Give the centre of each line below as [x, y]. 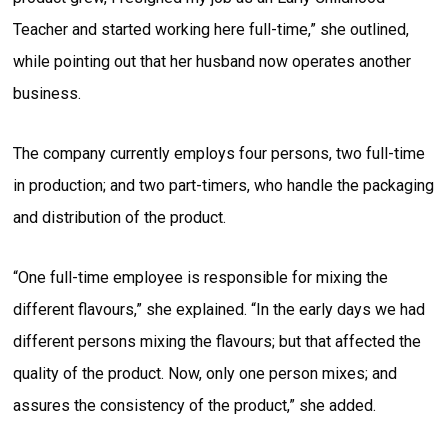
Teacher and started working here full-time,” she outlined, [211, 29]
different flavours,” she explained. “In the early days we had [219, 309]
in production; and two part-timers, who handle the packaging [224, 185]
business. [47, 93]
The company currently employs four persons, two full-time [219, 153]
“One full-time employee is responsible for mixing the [201, 277]
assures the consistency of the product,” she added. [195, 405]
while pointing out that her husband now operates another [212, 61]
